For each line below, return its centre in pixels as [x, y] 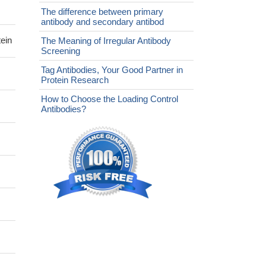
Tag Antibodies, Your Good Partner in [112, 70]
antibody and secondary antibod [102, 22]
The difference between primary [102, 12]
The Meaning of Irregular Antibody [106, 41]
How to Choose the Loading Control [110, 99]
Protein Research [75, 80]
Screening [61, 51]
